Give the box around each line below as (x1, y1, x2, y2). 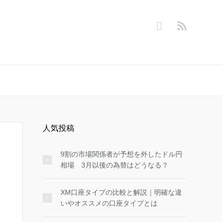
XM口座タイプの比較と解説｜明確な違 (60, 188, 182, 196)
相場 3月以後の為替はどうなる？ (60, 161, 168, 169)
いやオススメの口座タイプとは (60, 199, 158, 207)
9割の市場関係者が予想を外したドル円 (60, 150, 182, 158)
